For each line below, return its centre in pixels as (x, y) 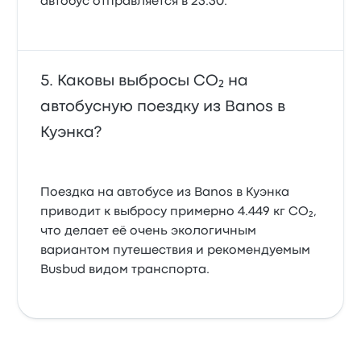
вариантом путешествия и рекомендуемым (176, 251)
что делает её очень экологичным (149, 231)
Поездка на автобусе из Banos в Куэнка (165, 193)
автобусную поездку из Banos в (163, 107)
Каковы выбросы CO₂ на (153, 81)
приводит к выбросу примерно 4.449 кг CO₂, (179, 212)
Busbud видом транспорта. (125, 270)
